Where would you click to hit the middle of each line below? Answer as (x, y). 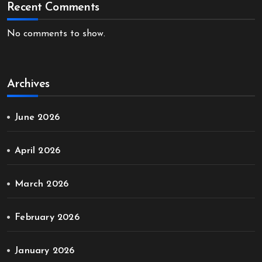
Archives (28, 84)
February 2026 (47, 218)
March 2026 (42, 184)
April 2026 (38, 151)
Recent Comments (53, 8)
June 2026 (37, 118)
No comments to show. (56, 34)
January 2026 (45, 251)
